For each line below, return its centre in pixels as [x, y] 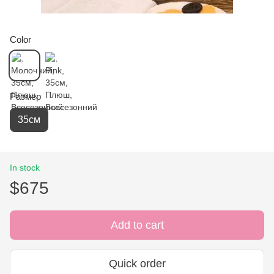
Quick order [137, 264]
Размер [25, 96]
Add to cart [137, 225]
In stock [25, 167]
